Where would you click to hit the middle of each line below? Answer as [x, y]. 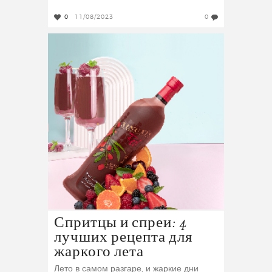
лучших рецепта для [124, 238]
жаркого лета [99, 252]
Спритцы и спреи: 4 [121, 223]
